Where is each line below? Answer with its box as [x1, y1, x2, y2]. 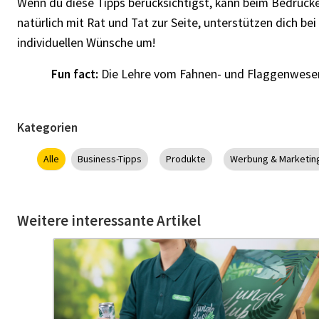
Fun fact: [51, 66, 98, 82]
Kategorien [17, 119, 78, 135]
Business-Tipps [78, 152, 142, 165]
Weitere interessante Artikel [17, 211, 201, 230]
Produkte [166, 152, 206, 165]
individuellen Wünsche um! [17, 34, 155, 51]
